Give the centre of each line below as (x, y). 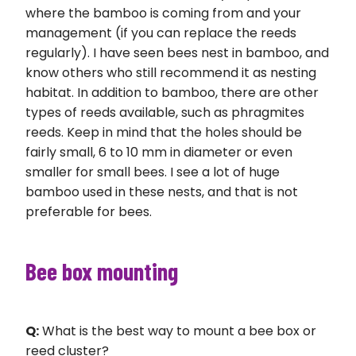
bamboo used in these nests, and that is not (162, 192)
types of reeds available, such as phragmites (165, 113)
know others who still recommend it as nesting (171, 73)
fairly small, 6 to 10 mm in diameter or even (159, 153)
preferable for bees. (89, 212)
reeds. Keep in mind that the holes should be (164, 133)
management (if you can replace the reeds (161, 33)
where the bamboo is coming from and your (163, 14)
